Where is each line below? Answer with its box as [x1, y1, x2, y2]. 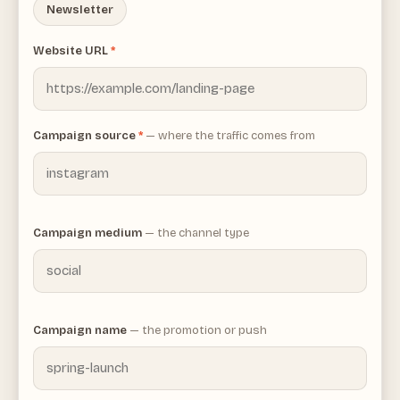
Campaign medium [33, 226, 145, 240]
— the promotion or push [129, 323, 267, 337]
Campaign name [33, 323, 129, 337]
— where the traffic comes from [146, 129, 315, 143]
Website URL [33, 44, 111, 58]
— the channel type [145, 226, 249, 240]
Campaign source [33, 129, 138, 143]
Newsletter [46, 3, 113, 17]
